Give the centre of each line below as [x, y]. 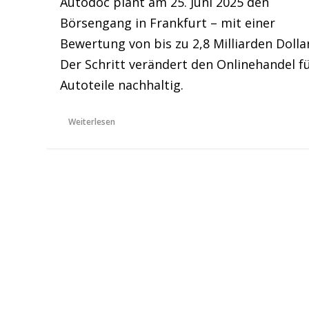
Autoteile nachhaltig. [122, 84]
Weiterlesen [92, 121]
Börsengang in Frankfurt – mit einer [168, 22]
